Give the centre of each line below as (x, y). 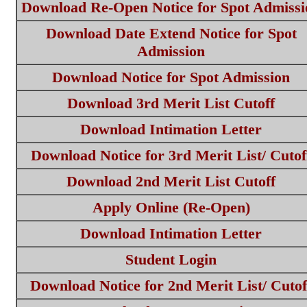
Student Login (171, 259)
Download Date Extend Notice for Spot (171, 33)
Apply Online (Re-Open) (171, 207)
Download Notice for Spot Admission (171, 77)
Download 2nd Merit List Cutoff (171, 181)
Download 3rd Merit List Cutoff (171, 103)
